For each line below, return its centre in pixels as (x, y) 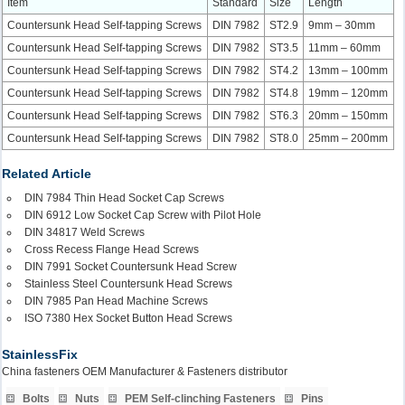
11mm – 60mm (345, 48)
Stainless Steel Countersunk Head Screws (129, 284)
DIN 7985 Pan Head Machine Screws (117, 301)
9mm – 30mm (342, 25)
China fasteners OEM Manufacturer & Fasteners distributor (145, 372)
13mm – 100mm (348, 71)
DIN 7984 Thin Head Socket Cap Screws (125, 198)
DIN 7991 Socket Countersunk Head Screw (131, 267)
